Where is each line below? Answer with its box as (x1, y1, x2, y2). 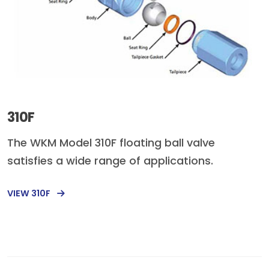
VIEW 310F (7, 187, 52, 199)
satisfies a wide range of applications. (7, 153, 213, 169)
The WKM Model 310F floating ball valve (7, 135, 215, 151)
